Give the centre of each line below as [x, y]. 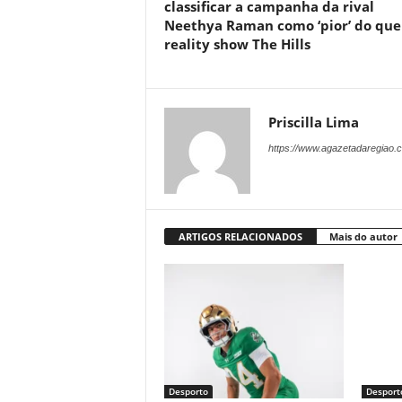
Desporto [188, 391]
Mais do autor [363, 236]
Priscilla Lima [313, 122]
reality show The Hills [237, 44]
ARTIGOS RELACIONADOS [240, 236]
